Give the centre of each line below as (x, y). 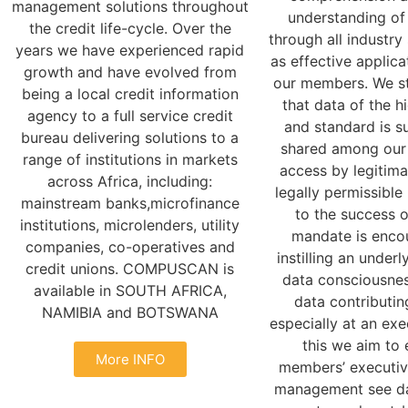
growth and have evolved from (130, 71)
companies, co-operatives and (130, 246)
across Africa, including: (130, 181)
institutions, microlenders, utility (130, 224)
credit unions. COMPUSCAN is (130, 268)
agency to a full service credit (130, 115)
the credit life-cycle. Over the (130, 28)
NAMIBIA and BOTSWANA (130, 312)
